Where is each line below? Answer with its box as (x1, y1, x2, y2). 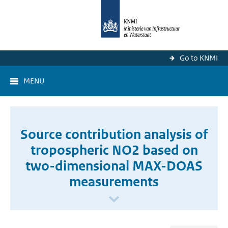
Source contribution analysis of (20, 126, 208, 142)
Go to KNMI (180, 53, 218, 63)
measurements (69, 174, 159, 190)
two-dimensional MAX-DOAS (25, 158, 203, 174)
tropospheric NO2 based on (30, 142, 198, 158)
